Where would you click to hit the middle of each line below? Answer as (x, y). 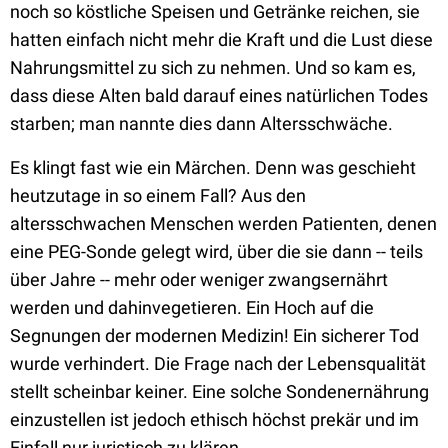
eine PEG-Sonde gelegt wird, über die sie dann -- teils (216, 251)
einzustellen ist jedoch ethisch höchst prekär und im (214, 419)
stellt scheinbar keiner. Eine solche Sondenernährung (219, 391)
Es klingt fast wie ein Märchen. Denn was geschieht (213, 167)
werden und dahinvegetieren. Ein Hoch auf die (192, 307)
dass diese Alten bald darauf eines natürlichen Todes (219, 95)
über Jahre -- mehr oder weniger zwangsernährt (199, 279)
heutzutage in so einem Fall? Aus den (158, 195)
